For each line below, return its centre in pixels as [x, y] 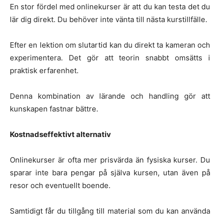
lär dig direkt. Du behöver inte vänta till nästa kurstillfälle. [109, 19]
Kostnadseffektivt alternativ [60, 134]
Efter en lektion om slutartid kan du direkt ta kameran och [110, 45]
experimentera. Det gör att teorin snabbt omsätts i [110, 57]
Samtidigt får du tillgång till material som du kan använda [110, 211]
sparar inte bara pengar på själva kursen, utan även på [110, 172]
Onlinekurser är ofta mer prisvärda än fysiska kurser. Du [110, 160]
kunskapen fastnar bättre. [54, 109]
